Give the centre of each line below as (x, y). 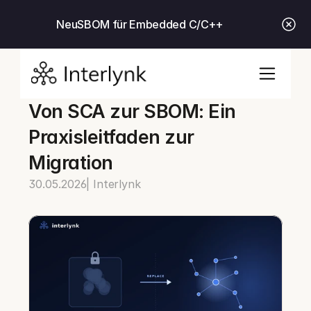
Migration (71, 163)
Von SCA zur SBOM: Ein (132, 111)
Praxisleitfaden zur (111, 137)
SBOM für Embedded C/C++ (150, 24)
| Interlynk (114, 184)
